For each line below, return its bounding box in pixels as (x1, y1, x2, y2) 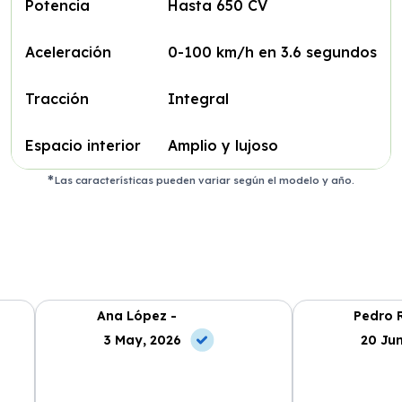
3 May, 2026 (103, 331, 181, 348)
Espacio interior (24, 136, 141, 154)
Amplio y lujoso (167, 136, 278, 154)
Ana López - (96, 307, 177, 324)
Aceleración (24, 43, 111, 61)
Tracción (24, 90, 89, 108)
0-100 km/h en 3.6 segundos (167, 43, 377, 61)
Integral (167, 90, 229, 108)
